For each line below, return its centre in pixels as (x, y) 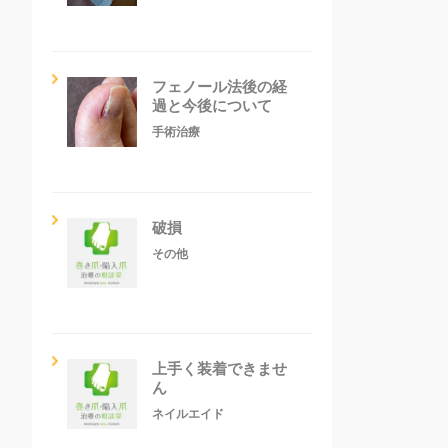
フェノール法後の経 (219, 86)
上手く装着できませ (219, 368)
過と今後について (212, 105)
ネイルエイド (188, 413)
